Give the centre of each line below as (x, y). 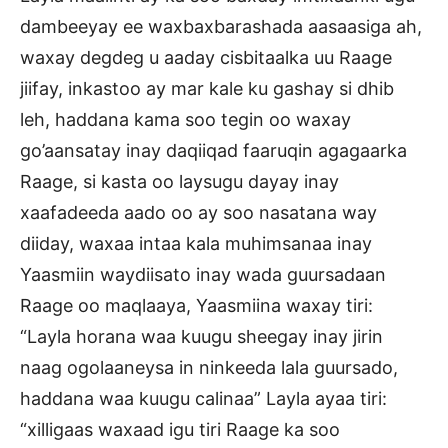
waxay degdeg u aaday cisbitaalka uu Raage (206, 57)
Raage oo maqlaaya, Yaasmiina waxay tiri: (196, 305)
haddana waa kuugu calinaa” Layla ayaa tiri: (203, 398)
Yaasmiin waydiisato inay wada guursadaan (203, 274)
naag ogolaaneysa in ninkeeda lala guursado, (209, 367)
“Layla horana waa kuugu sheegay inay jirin (201, 336)
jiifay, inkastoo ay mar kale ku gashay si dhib (207, 88)
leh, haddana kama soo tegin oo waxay (185, 119)
